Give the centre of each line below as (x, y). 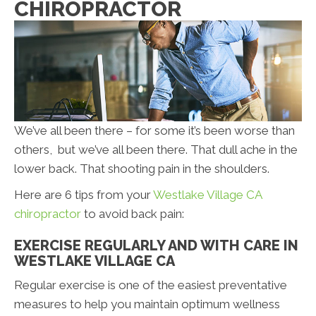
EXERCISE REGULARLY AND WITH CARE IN (156, 246)
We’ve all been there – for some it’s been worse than (154, 131)
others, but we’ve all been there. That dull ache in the (156, 150)
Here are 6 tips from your (84, 195)
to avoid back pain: (133, 214)
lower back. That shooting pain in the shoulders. (142, 169)
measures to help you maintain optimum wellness (147, 304)
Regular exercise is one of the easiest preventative (151, 285)
